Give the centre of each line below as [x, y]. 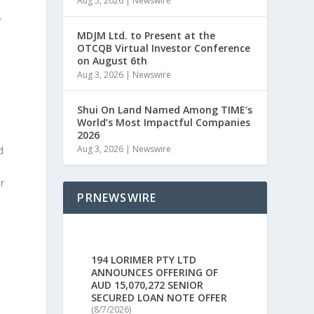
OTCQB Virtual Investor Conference [164, 48]
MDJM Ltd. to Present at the [146, 35]
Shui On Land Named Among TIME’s [165, 110]
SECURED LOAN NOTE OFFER [159, 298]
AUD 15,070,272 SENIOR [148, 285]
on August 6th [112, 61]
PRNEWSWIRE [117, 198]
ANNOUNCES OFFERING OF [155, 273]
